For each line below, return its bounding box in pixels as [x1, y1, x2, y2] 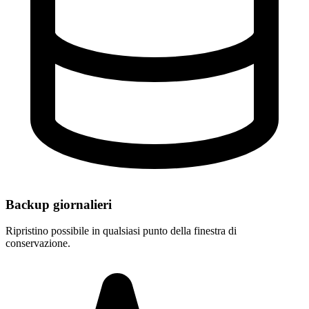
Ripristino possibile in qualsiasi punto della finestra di [6, 225, 237, 237]
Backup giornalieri [6, 197, 112, 212]
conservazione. [6, 237, 70, 250]
